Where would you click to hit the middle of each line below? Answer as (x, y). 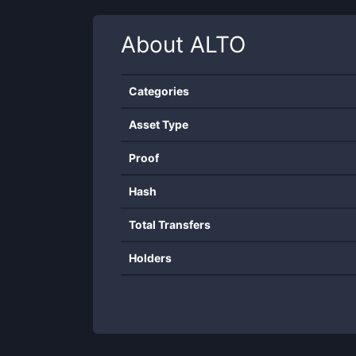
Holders (150, 258)
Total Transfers (170, 224)
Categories (159, 91)
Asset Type (159, 124)
